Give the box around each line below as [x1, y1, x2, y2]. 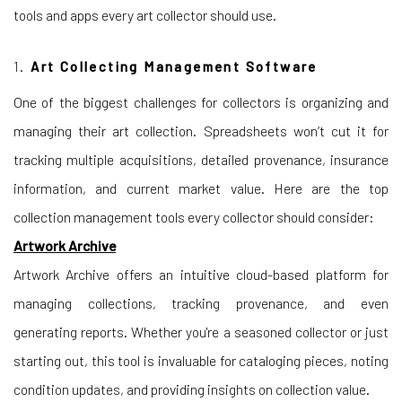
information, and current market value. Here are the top [13, 179, 389, 197]
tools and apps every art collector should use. [13, 6, 276, 23]
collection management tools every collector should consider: [13, 208, 374, 225]
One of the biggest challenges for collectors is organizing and [13, 93, 389, 110]
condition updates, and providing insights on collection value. [13, 380, 370, 398]
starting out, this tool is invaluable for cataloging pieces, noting [13, 352, 389, 369]
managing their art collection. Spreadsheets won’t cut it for [13, 122, 389, 139]
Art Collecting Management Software [31, 58, 318, 74]
